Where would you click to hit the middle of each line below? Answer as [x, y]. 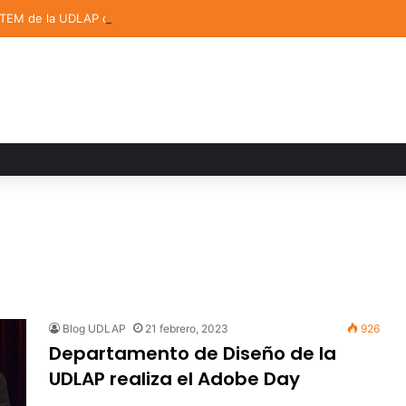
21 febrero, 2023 [187, 329]
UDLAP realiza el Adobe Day [174, 379]
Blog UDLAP [94, 329]
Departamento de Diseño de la [193, 353]
